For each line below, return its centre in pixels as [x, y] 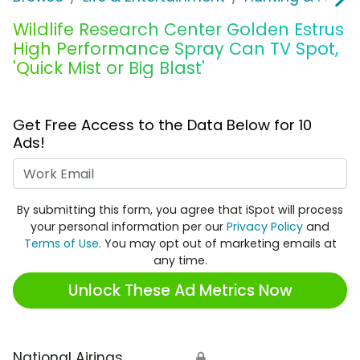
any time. [180, 261]
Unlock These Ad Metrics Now [180, 290]
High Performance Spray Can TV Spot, [176, 49]
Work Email [217, 168]
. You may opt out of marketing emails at [217, 244]
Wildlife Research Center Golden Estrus [178, 30]
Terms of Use [61, 244]
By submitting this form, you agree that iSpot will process [180, 210]
